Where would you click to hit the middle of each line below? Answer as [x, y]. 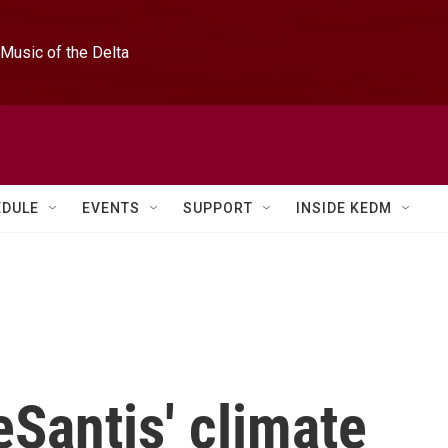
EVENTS [111, 208]
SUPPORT [218, 208]
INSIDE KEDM [344, 208]
